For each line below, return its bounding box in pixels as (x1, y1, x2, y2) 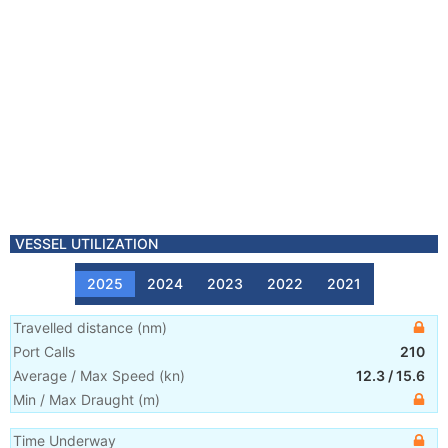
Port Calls (13, 343, 75, 360)
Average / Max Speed (13, 367, 155, 384)
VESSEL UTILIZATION (15, 235, 158, 252)
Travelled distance (13, 319, 133, 336)
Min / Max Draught (13, 391, 134, 408)
